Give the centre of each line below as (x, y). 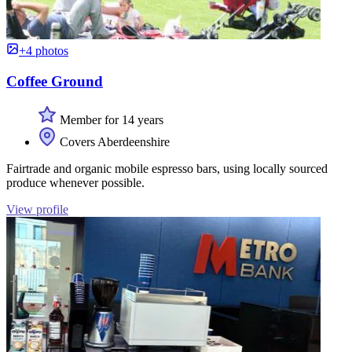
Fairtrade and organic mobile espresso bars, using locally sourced (167, 168)
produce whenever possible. (75, 182)
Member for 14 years (110, 119)
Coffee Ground (55, 82)
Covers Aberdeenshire (113, 141)
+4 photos (44, 51)
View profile (37, 209)
